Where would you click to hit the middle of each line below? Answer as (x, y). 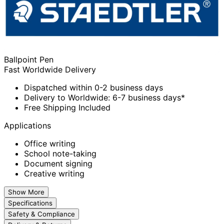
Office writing (50, 144)
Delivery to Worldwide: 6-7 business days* (104, 98)
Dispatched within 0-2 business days (93, 88)
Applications (27, 126)
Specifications (30, 203)
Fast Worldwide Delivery (50, 70)
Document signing (58, 164)
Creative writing (54, 174)
